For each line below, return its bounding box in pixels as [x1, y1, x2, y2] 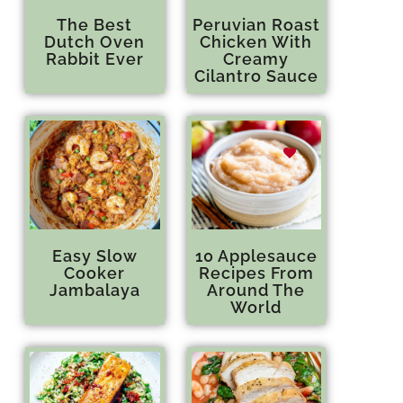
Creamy [223, 49, 290, 68]
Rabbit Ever [45, 49, 144, 68]
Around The [207, 280, 306, 300]
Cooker [64, 263, 126, 282]
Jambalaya [49, 280, 140, 300]
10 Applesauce [194, 246, 318, 265]
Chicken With [200, 31, 313, 51]
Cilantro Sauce [193, 66, 318, 85]
